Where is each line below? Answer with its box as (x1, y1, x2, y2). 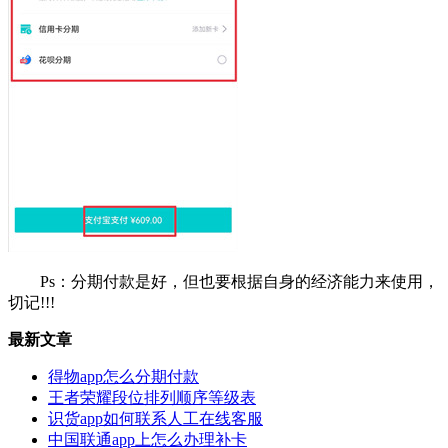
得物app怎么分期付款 (48, 367, 199, 385)
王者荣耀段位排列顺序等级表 (48, 388, 256, 406)
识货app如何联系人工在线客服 (48, 409, 263, 427)
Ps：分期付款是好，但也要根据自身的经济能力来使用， (8, 272, 439, 290)
